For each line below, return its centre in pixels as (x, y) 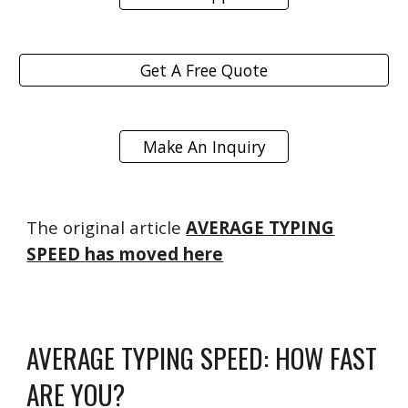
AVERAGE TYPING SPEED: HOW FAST (202, 357)
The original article (107, 227)
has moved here (154, 254)
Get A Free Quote (204, 70)
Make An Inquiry (204, 147)
